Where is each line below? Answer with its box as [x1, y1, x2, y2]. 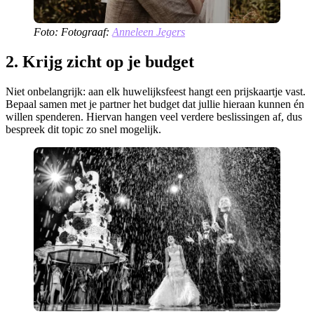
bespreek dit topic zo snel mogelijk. [6, 123, 161, 135]
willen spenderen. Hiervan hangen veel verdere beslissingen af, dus [6, 110, 302, 123]
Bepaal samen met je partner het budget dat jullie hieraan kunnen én [6, 97, 304, 110]
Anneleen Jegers [112, 26, 185, 39]
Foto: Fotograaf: [34, 26, 112, 39]
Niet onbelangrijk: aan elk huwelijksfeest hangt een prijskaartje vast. [6, 85, 306, 97]
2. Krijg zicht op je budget [6, 53, 194, 71]
